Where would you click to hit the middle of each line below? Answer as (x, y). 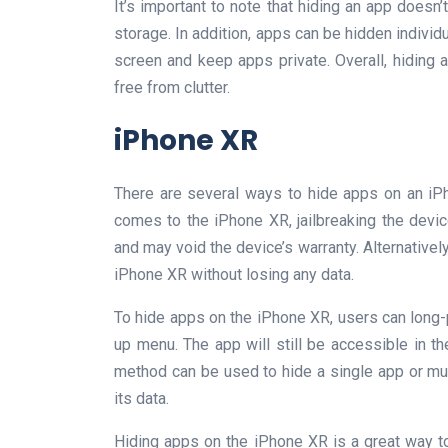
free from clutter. (172, 87)
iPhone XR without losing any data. (234, 274)
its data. (141, 398)
